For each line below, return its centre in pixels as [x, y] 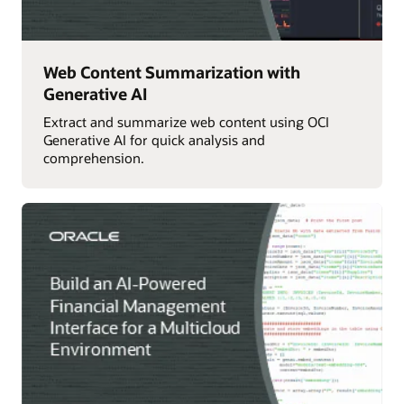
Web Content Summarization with [171, 73]
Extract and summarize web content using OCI [186, 122]
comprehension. [93, 158]
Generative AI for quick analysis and [154, 140]
